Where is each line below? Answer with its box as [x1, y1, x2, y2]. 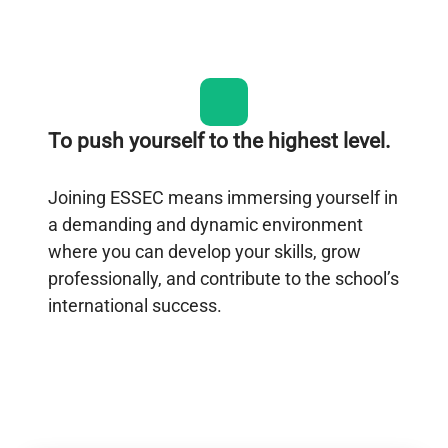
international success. [48, 294, 222, 316]
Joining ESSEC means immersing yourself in [48, 186, 398, 208]
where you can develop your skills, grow [48, 240, 361, 262]
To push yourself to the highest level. [48, 128, 391, 153]
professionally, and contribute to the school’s [48, 267, 399, 289]
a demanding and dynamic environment [48, 213, 363, 235]
